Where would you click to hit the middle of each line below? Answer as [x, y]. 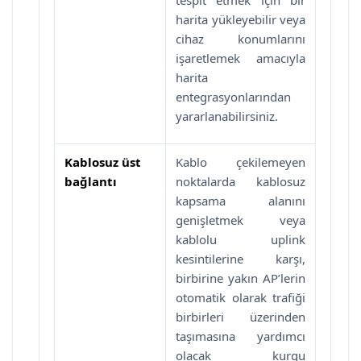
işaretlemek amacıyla [241, 58]
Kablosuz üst [103, 162]
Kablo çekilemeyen [241, 162]
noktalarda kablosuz [241, 181]
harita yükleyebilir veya [241, 19]
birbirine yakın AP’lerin [241, 278]
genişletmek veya [241, 220]
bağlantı [91, 181]
